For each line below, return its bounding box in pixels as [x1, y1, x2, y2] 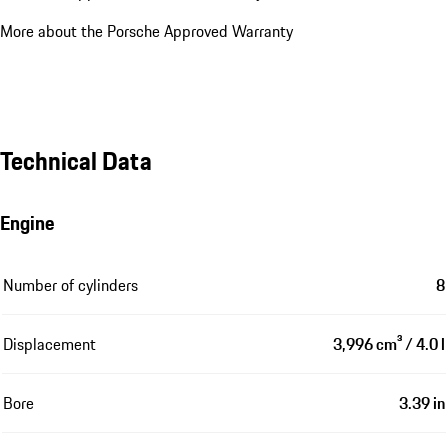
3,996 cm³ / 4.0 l [333, 331, 445, 356]
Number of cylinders [3, 272, 138, 297]
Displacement [3, 331, 96, 356]
